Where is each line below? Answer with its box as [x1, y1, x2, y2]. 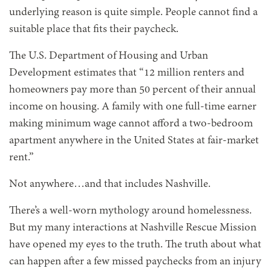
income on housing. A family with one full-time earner [9, 101, 256, 114]
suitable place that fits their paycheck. [9, 24, 178, 36]
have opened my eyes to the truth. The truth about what [9, 239, 261, 252]
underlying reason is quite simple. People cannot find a [9, 7, 258, 19]
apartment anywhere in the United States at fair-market [9, 135, 259, 148]
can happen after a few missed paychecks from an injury [9, 256, 261, 269]
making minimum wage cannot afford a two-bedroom [9, 118, 253, 131]
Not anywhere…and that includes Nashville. [9, 178, 211, 191]
